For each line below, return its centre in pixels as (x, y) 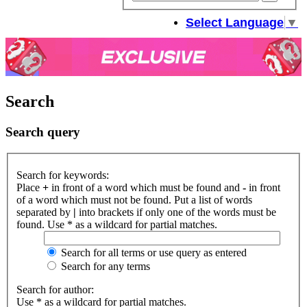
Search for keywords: (63, 175)
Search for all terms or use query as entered (152, 252)
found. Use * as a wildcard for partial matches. (117, 224)
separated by (45, 212)
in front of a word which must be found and (146, 187)
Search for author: (55, 289)
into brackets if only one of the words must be (176, 212)
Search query (43, 132)
